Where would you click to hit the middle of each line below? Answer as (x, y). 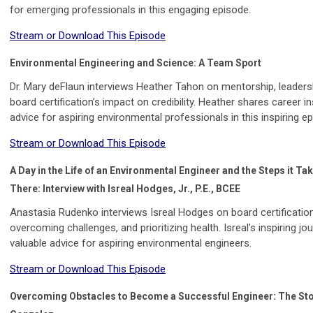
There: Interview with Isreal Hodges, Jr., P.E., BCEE (125, 189)
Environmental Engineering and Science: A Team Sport (136, 63)
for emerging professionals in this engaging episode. (130, 10)
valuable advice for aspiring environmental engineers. (131, 243)
